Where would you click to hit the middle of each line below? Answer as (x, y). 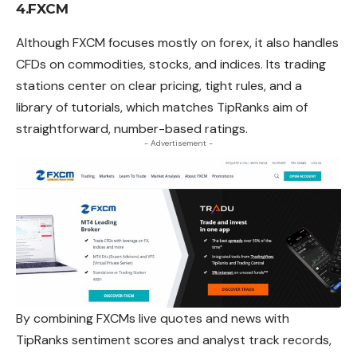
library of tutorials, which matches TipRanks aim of (162, 107)
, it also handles (294, 42)
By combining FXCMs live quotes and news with (153, 318)
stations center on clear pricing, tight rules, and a (159, 85)
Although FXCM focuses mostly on (118, 42)
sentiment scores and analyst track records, (202, 339)
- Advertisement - (178, 143)
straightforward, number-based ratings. (132, 128)
